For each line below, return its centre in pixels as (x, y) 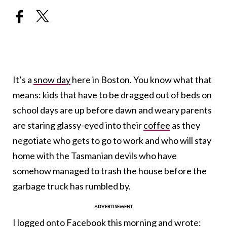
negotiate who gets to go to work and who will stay (112, 141)
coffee (157, 125)
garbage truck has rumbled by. (72, 186)
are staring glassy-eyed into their (78, 125)
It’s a (23, 80)
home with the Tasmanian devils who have (95, 156)
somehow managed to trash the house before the (110, 171)
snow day (52, 80)
